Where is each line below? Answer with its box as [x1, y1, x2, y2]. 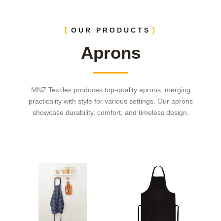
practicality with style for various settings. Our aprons [28, 97, 193, 105]
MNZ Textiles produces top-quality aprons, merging [31, 85, 190, 94]
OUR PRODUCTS [71, 26, 150, 34]
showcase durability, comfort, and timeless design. [32, 108, 189, 116]
